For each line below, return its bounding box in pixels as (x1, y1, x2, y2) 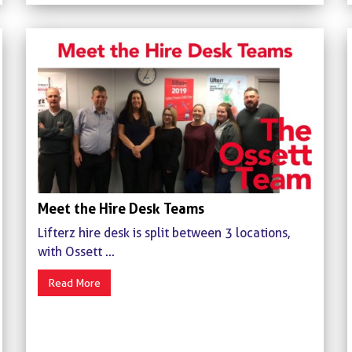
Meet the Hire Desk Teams (37, 199, 204, 217)
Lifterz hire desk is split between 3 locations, (37, 225, 290, 240)
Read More (47, 276, 101, 289)
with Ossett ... (37, 244, 115, 259)
